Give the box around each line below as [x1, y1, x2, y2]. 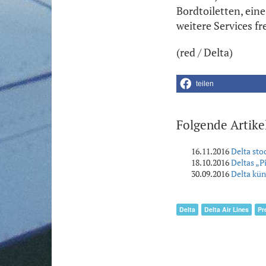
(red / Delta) [176, 45, 233, 60]
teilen [196, 80, 214, 88]
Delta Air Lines [204, 205, 249, 214]
